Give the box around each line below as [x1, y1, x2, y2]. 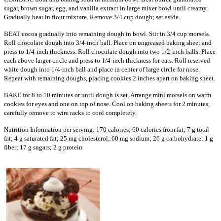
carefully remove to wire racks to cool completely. [4, 109, 137, 117]
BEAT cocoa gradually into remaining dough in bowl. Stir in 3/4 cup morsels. [4, 30, 210, 38]
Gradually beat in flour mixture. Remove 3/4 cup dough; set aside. [4, 13, 180, 21]
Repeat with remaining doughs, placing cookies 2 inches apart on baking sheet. [4, 74, 215, 82]
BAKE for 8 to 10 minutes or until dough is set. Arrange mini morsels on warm [4, 91, 211, 99]
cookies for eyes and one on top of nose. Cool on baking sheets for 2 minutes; [4, 100, 210, 108]
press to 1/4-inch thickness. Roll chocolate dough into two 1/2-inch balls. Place [4, 48, 216, 56]
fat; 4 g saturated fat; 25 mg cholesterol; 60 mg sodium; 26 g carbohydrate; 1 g [4, 135, 213, 143]
